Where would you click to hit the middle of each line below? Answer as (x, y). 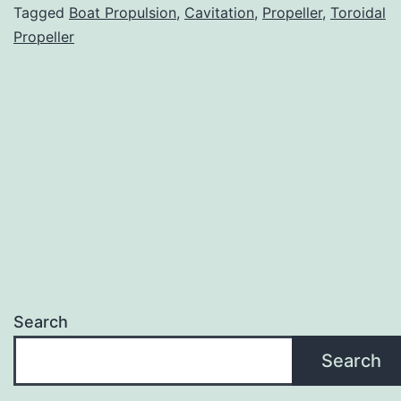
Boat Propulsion (123, 12)
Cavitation (219, 12)
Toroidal (358, 12)
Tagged (41, 12)
